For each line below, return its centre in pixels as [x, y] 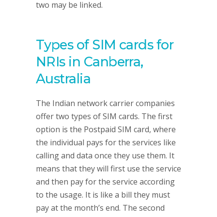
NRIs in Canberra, [90, 62]
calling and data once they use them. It [105, 155]
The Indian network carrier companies [105, 103]
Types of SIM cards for [105, 45]
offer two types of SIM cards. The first [104, 116]
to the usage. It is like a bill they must [103, 195]
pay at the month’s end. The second [100, 208]
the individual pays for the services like [106, 142]
